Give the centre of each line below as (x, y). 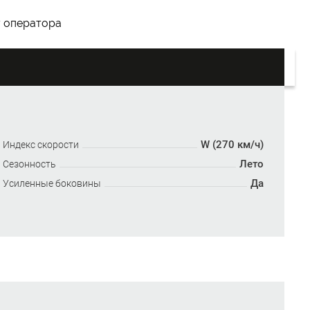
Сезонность (30, 164)
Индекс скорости (41, 145)
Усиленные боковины (52, 184)
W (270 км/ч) (232, 145)
